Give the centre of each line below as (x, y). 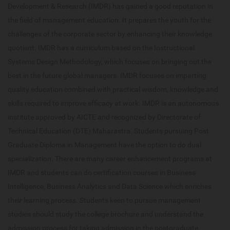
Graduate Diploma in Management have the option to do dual (104, 145)
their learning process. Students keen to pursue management (104, 200)
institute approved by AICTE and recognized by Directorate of (104, 117)
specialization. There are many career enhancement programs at (110, 159)
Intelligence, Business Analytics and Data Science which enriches (110, 187)
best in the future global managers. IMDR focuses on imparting (107, 76)
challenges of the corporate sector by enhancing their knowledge (110, 34)
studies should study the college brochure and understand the (106, 214)
